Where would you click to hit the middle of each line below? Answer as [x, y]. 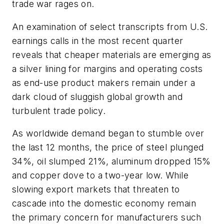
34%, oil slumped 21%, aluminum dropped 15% [111, 161]
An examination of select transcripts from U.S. [110, 26]
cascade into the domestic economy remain [104, 203]
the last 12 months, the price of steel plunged [108, 147]
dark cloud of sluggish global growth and [97, 96]
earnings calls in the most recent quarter [98, 40]
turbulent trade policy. [59, 110]
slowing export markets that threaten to [96, 189]
